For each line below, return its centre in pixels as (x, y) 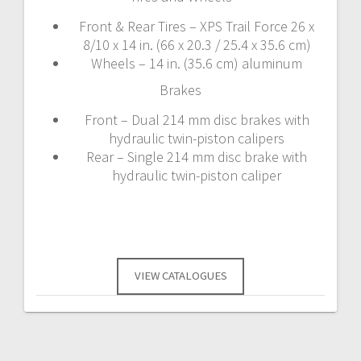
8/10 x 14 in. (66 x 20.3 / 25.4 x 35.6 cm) (197, 44)
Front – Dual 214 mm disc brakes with (197, 119)
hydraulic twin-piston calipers (197, 138)
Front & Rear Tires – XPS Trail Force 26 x (197, 26)
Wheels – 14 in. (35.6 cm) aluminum (197, 63)
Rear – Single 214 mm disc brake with (197, 156)
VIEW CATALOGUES (180, 276)
